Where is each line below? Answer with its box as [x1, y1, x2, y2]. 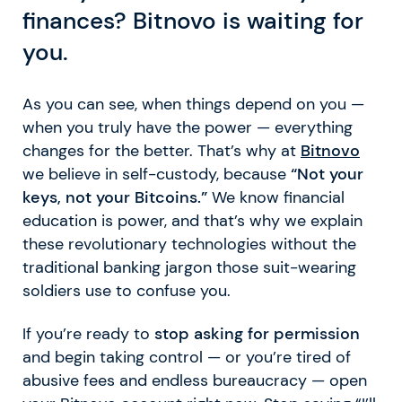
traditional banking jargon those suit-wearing [22, 257, 356, 277]
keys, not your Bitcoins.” [22, 187, 207, 207]
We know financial [207, 187, 345, 207]
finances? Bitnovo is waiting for [22, 5, 363, 37]
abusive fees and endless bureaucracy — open [22, 370, 367, 390]
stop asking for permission [154, 323, 360, 344]
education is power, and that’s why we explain [22, 210, 363, 231]
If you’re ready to [22, 323, 154, 344]
